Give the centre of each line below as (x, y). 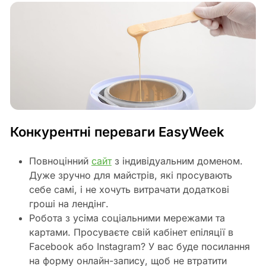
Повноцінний (60, 161)
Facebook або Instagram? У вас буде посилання (139, 246)
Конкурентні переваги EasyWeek (117, 132)
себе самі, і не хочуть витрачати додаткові (129, 189)
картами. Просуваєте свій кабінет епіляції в (131, 232)
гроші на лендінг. (69, 203)
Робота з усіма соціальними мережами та (127, 218)
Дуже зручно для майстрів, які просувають (130, 175)
